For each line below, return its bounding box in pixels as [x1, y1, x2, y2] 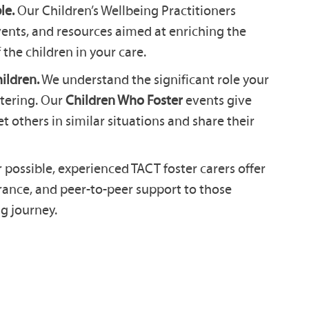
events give [182, 91, 252, 108]
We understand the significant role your [39, 70, 269, 88]
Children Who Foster [65, 91, 183, 108]
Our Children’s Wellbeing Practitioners [14, 1, 236, 19]
